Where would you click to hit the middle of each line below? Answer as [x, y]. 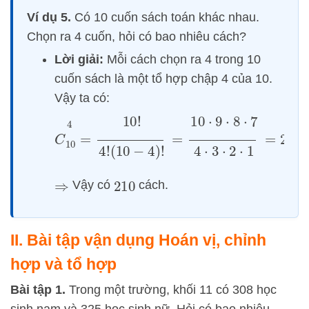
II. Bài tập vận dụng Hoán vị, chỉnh [138, 240]
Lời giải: [79, 60]
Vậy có [91, 185]
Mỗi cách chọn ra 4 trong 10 [182, 60]
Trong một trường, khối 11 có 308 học [171, 289]
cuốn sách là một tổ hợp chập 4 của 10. [163, 79]
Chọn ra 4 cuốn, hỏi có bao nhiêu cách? [137, 37]
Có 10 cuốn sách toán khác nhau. [165, 18]
